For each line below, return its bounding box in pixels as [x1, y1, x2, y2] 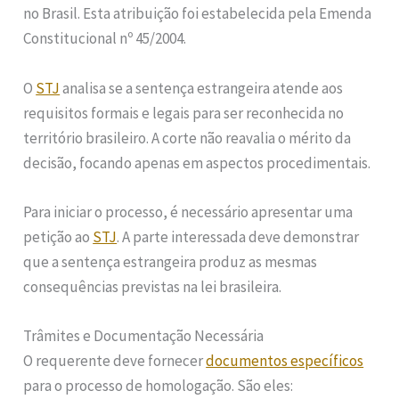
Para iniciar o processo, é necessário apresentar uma [23, 201, 354, 222]
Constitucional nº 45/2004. [23, 28, 187, 49]
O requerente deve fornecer [23, 350, 207, 370]
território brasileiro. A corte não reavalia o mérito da [23, 127, 352, 148]
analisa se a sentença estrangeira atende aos [60, 77, 344, 98]
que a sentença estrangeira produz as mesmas [23, 251, 318, 272]
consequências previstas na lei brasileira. [23, 276, 282, 297]
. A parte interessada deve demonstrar [117, 226, 360, 247]
